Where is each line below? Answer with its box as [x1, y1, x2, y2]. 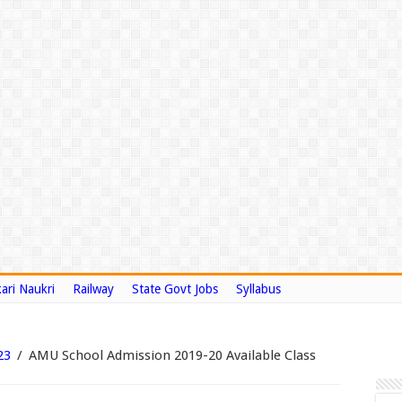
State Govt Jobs [132, 282, 218, 296]
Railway [73, 282, 114, 296]
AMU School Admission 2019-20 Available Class [29, 347, 316, 363]
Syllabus [236, 282, 281, 296]
